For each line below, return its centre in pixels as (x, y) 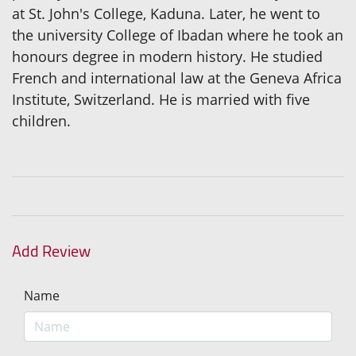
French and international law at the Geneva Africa (177, 77)
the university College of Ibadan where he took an (178, 35)
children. (41, 120)
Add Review (51, 250)
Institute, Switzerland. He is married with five (161, 99)
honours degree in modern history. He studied (167, 56)
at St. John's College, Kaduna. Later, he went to (166, 13)
